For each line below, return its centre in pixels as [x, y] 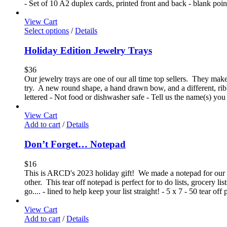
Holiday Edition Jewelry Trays [88, 50]
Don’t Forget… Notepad [75, 144]
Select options [47, 30]
